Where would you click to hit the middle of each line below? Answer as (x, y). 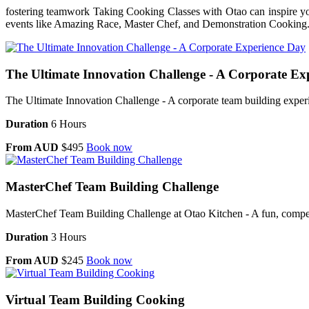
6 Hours (67, 124)
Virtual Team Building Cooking (95, 299)
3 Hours (67, 237)
